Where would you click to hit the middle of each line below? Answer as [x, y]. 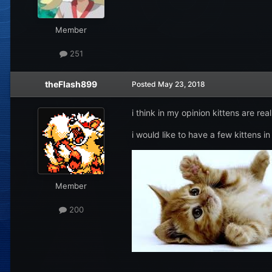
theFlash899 [71, 84]
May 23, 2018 [182, 84]
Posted [145, 84]
